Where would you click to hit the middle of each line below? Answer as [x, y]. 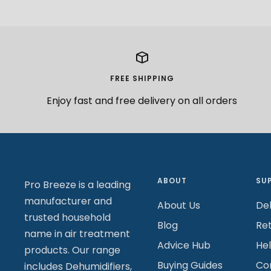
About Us [178, 206]
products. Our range [72, 250]
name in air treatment [77, 234]
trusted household [67, 218]
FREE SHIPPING [142, 79]
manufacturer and [68, 201]
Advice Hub [184, 246]
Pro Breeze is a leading [77, 185]
